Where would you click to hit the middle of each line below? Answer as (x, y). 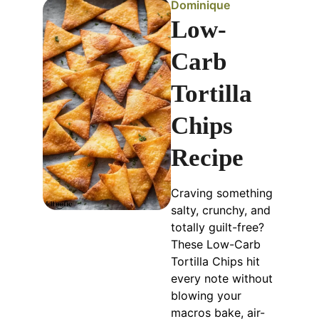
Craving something (222, 193)
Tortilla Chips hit (216, 261)
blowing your (206, 295)
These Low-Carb (216, 244)
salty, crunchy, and (221, 210)
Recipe (208, 157)
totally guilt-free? (218, 227)
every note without (222, 278)
